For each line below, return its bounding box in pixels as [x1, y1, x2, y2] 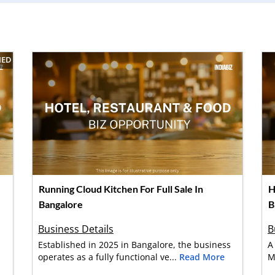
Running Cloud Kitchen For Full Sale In [38, 182, 203, 195]
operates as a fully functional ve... [37, 251, 179, 263]
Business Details [37, 222, 114, 236]
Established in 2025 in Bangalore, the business [37, 239, 231, 251]
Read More [179, 251, 225, 263]
